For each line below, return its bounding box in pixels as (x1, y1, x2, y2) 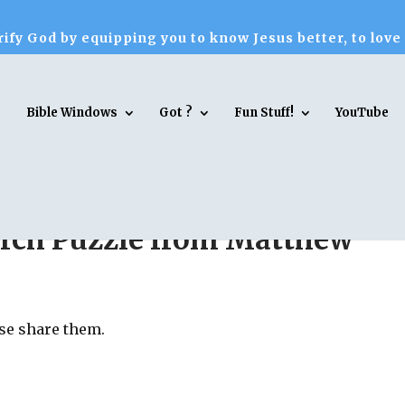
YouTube (335, 104, 389, 120)
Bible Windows (26, 104, 118, 120)
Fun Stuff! (234, 104, 294, 120)
